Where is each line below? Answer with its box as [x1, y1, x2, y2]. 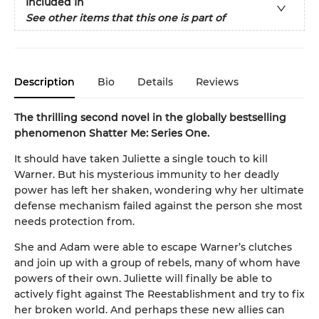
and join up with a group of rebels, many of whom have [14, 256, 300, 269]
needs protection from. [14, 214, 135, 228]
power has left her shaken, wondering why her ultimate [14, 183, 304, 197]
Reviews [196, 75, 239, 88]
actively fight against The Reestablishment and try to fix [14, 287, 305, 300]
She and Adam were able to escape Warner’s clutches [14, 240, 292, 253]
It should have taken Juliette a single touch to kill [14, 152, 268, 165]
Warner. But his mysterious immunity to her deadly [14, 167, 279, 181]
